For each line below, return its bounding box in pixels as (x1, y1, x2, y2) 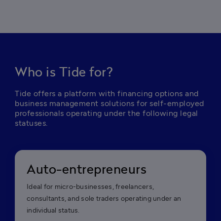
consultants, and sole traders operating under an (27, 194, 181, 203)
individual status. (27, 206, 80, 215)
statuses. (15, 118, 48, 128)
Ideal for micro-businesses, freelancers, (27, 183, 154, 191)
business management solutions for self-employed (15, 99, 204, 108)
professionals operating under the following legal (15, 109, 198, 118)
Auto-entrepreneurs (27, 163, 147, 176)
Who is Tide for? (15, 66, 113, 79)
